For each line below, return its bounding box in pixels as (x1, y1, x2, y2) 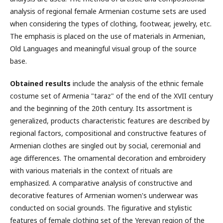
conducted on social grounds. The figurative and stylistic (10, 203, 192, 213)
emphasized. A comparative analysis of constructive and (10, 178, 192, 188)
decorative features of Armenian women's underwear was (10, 191, 198, 200)
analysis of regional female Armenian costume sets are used (10, 6, 206, 16)
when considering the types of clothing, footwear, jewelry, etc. (10, 19, 212, 28)
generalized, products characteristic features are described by (10, 116, 210, 125)
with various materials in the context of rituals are (10, 166, 173, 175)
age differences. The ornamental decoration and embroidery (10, 153, 206, 163)
